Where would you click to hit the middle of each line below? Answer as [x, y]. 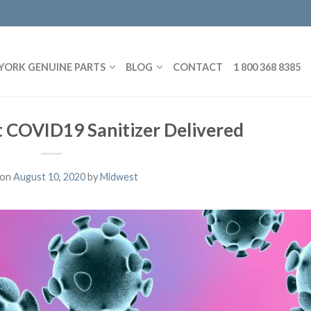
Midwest [119, 176]
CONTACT [198, 67]
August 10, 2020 [49, 176]
